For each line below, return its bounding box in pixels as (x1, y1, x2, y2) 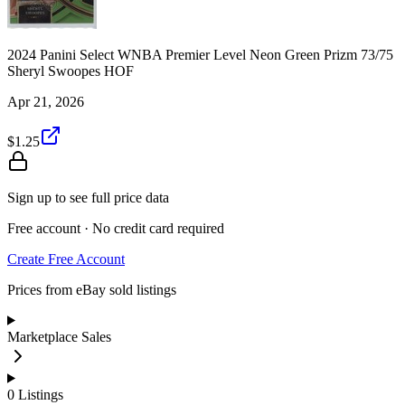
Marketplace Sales (7, 328, 111, 344)
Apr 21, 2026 (7, 93, 84, 109)
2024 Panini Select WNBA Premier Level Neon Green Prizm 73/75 (7, 46, 393, 62)
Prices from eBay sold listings (7, 281, 176, 297)
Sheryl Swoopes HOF (7, 62, 134, 79)
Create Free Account (7, 250, 125, 267)
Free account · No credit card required (7, 220, 224, 236)
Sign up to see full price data (7, 189, 169, 205)
